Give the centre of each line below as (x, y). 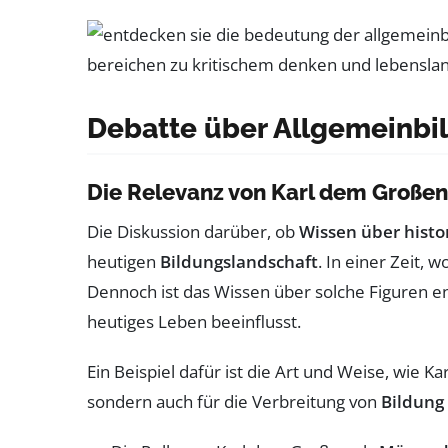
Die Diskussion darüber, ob (193, 231)
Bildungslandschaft (239, 261)
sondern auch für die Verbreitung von (234, 401)
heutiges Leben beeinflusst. (194, 321)
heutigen (123, 261)
